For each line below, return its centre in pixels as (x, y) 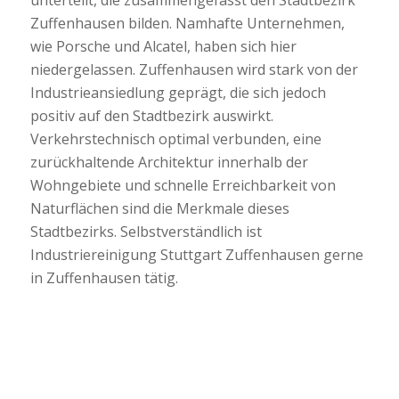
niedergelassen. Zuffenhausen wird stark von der (194, 69)
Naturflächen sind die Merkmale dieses (159, 208)
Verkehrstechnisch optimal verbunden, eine (175, 138)
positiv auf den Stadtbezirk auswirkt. (151, 115)
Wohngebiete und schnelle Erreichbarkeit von (183, 185)
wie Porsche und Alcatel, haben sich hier (163, 46)
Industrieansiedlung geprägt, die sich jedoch (178, 92)
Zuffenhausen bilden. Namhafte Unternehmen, (187, 23)
